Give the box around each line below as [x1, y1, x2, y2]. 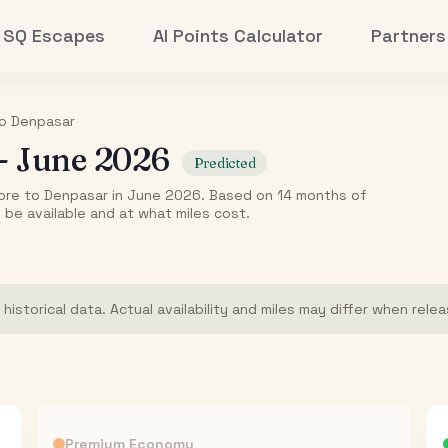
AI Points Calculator [153, 24, 324, 47]
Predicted [193, 154, 256, 173]
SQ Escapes [3, 24, 106, 47]
